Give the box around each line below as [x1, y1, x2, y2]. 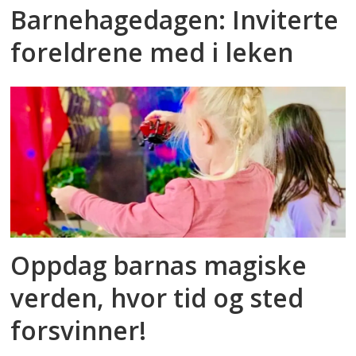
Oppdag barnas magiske [10, 247, 308, 282]
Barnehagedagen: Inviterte [10, 2, 339, 37]
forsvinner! [10, 312, 147, 347]
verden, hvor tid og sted [10, 280, 304, 315]
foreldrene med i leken [10, 35, 294, 70]
